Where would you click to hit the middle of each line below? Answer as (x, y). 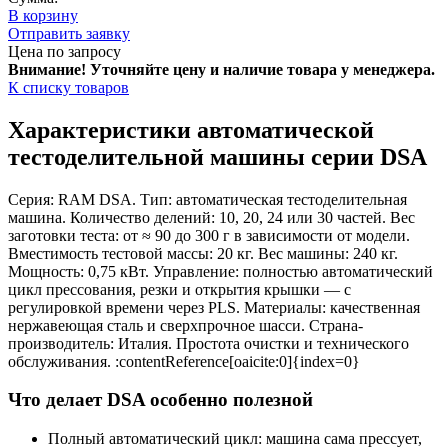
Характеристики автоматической (191, 129)
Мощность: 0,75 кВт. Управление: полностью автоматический (220, 271)
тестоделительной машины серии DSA (217, 156)
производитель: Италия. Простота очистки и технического (208, 343)
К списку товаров (68, 87)
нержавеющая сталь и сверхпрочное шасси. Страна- (185, 325)
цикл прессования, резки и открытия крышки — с (179, 289)
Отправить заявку (69, 33)
